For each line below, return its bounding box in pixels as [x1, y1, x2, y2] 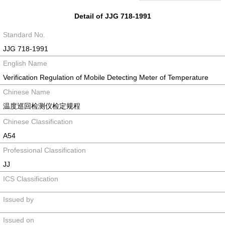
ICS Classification [3, 175, 58, 183]
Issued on [3, 216, 34, 224]
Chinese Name [3, 88, 50, 96]
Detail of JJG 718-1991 [74, 12, 151, 20]
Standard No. [3, 31, 45, 39]
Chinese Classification [3, 118, 73, 126]
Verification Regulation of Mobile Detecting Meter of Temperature [3, 73, 208, 81]
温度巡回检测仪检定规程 [3, 102, 80, 110]
